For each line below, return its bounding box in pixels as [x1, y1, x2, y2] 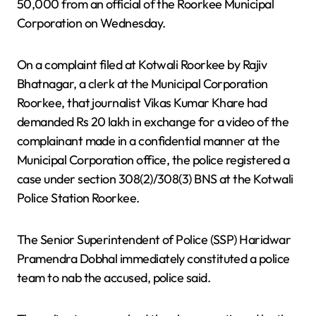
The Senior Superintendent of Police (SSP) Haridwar [17, 231, 291, 248]
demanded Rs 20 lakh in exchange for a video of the [17, 113, 288, 130]
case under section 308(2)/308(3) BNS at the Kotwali [17, 170, 293, 187]
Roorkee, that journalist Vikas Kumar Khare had [17, 94, 267, 111]
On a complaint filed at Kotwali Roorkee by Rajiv [17, 56, 267, 73]
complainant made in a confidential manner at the [17, 132, 280, 149]
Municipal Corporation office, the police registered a [17, 151, 290, 168]
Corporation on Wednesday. [17, 14, 166, 31]
